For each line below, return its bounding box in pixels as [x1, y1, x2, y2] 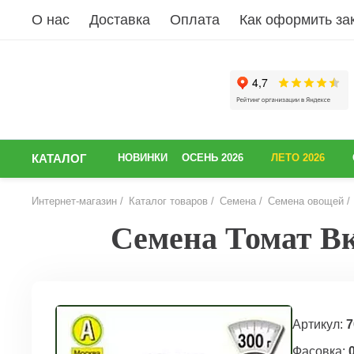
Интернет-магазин [32, 195, 117, 207]
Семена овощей [268, 195, 344, 207]
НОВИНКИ [118, 152, 168, 164]
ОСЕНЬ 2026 [182, 152, 243, 164]
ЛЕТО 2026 [271, 152, 325, 164]
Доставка [89, 11, 150, 28]
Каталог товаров [129, 195, 208, 207]
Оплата [170, 11, 220, 28]
